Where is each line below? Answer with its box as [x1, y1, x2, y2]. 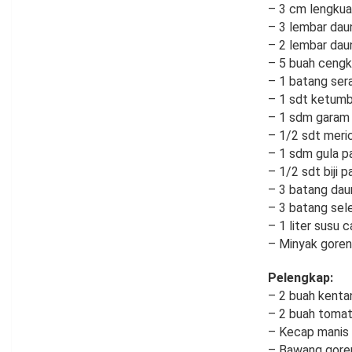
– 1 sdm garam [268, 110, 350, 126]
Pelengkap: [268, 270, 333, 286]
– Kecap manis [268, 324, 349, 340]
